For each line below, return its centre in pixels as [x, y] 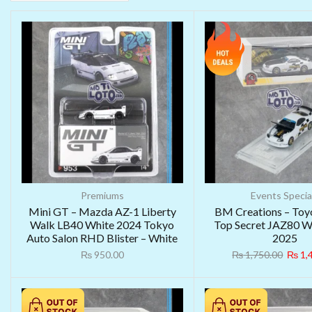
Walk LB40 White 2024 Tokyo [102, 224]
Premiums [102, 195]
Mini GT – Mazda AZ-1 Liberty [102, 211]
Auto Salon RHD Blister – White [102, 237]
